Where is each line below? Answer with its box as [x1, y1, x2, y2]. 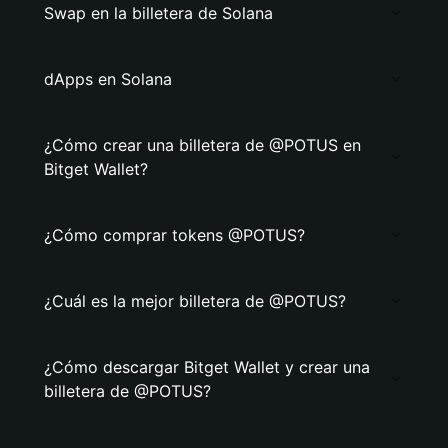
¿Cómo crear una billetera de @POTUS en [44, 135, 361, 155]
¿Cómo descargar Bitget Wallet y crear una [44, 357, 370, 377]
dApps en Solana [44, 69, 172, 89]
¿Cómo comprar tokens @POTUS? [44, 225, 305, 245]
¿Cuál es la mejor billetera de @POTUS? [44, 291, 346, 311]
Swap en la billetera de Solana [44, 3, 273, 23]
